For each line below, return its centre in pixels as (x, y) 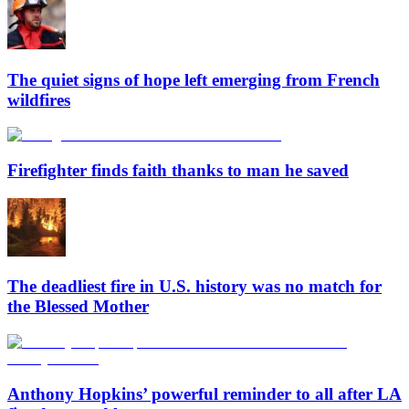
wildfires (39, 100)
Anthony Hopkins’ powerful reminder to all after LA (204, 393)
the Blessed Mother (78, 307)
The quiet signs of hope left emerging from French (194, 79)
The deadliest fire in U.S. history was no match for (194, 287)
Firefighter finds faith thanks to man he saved (178, 170)
